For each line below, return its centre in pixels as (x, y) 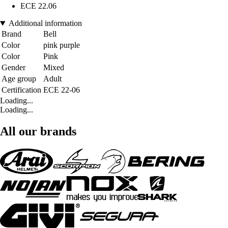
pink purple (62, 45)
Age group (19, 79)
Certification (21, 90)
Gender (13, 68)
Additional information (45, 23)
